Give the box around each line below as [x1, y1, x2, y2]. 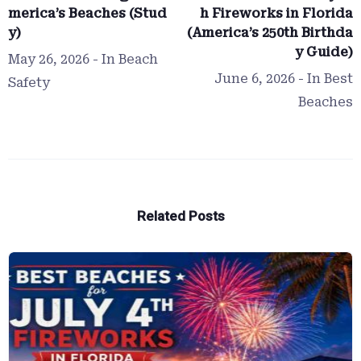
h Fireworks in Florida [200, 5, 353, 21]
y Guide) [295, 44, 353, 60]
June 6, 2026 [214, 70, 295, 86]
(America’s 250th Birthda [187, 24, 353, 40]
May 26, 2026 [8, 51, 89, 67]
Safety [8, 74, 50, 90]
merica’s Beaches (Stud [8, 5, 167, 21]
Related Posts [136, 207, 225, 224]
